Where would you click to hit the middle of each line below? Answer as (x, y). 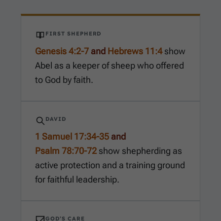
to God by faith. (64, 80)
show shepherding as (139, 151)
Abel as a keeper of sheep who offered (110, 66)
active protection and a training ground (110, 165)
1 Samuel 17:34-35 (72, 137)
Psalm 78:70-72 (66, 151)
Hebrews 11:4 (135, 51)
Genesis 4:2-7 (62, 51)
